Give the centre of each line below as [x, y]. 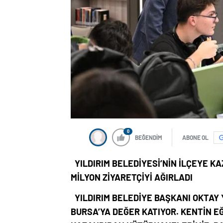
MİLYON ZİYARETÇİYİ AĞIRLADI [132, 177]
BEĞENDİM [149, 137]
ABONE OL [195, 137]
